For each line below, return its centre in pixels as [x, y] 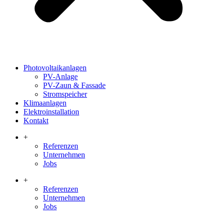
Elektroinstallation [51, 112]
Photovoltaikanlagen [55, 68]
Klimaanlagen [45, 103]
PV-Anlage [60, 77]
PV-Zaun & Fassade [74, 85]
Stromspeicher [65, 94]
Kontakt [36, 120]
